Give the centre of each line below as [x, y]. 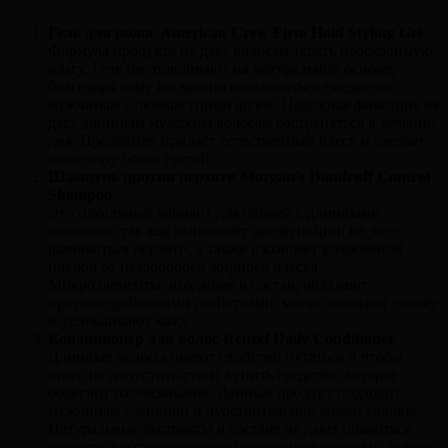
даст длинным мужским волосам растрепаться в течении [242, 123]
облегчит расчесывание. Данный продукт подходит [224, 393]
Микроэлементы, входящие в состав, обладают [208, 285]
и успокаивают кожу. [119, 321]
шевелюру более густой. [131, 159]
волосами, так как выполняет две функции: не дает [223, 231]
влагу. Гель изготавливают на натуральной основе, [221, 69]
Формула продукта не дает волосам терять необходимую [240, 51]
